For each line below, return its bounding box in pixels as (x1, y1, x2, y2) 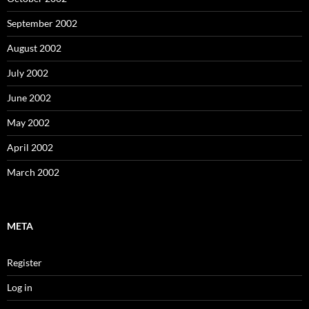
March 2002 (7, 166, 59, 178)
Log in (7, 281, 32, 293)
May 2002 (7, 117, 50, 128)
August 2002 (7, 42, 61, 54)
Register (7, 257, 42, 268)
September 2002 (7, 17, 77, 29)
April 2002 (7, 141, 53, 153)
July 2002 (7, 67, 48, 79)
